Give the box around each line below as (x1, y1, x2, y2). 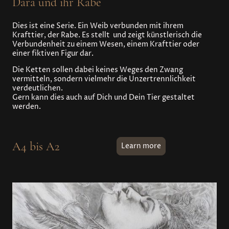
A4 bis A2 (12, 139, 60, 154)
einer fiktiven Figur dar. (12, 49, 95, 59)
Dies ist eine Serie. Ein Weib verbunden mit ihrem (12, 21, 184, 31)
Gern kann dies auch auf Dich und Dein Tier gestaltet (12, 93, 195, 103)
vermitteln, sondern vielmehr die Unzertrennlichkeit (12, 75, 196, 84)
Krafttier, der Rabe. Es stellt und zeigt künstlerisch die (12, 31, 202, 40)
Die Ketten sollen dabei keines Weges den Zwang (12, 65, 183, 75)
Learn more (121, 142, 161, 151)
